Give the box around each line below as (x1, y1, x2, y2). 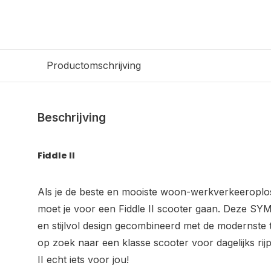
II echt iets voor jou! (38, 253, 129, 266)
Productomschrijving (47, 59, 141, 71)
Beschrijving (38, 110, 106, 125)
